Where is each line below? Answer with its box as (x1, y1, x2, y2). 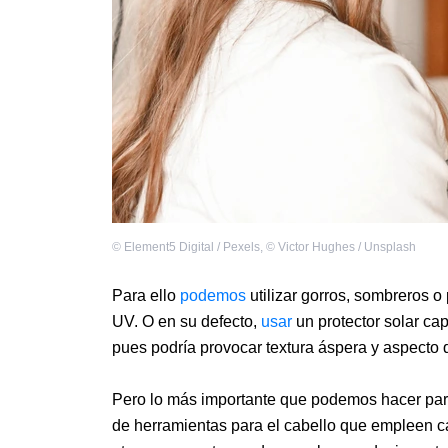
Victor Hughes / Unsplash (278, 240, 416, 255)
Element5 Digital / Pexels (124, 240, 260, 255)
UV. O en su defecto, (112, 313, 261, 331)
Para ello (112, 287, 176, 305)
